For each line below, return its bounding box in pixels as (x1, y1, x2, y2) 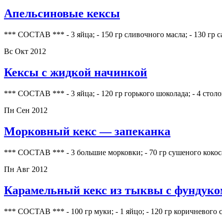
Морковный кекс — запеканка (4, 125, 170, 138)
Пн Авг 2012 (4, 165, 48, 173)
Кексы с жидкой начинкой (4, 66, 147, 79)
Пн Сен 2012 (4, 106, 48, 115)
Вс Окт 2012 (4, 47, 46, 56)
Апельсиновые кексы (4, 7, 120, 20)
